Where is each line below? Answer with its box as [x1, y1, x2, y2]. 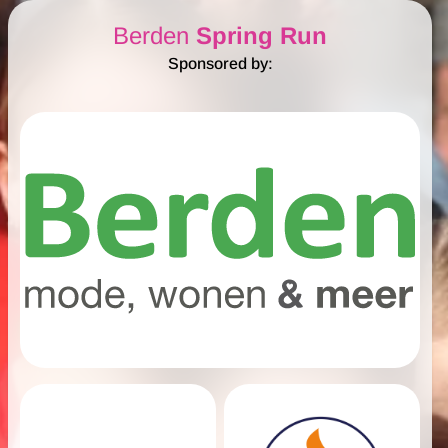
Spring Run [196, 22, 327, 49]
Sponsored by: [167, 55, 273, 72]
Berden [113, 22, 196, 49]
